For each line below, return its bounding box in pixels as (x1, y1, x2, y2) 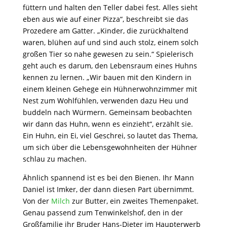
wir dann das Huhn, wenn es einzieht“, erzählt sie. (22, 119, 193, 129)
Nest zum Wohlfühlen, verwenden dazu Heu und (22, 95, 188, 105)
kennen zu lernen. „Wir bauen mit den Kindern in (22, 72, 192, 82)
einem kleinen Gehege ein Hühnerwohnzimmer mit (22, 84, 197, 94)
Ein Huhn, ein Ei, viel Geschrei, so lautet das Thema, (22, 130, 198, 140)
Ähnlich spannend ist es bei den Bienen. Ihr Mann (22, 172, 194, 182)
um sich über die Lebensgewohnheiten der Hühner (22, 142, 197, 152)
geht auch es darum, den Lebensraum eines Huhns (22, 60, 197, 70)
